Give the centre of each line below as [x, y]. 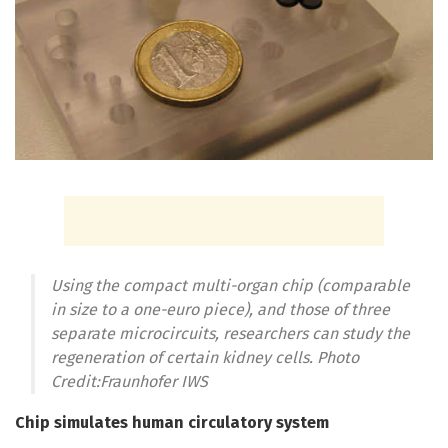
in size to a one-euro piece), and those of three [220, 310]
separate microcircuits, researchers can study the [230, 334]
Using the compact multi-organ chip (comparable [230, 286]
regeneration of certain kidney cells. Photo [205, 358]
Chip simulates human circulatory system [172, 423]
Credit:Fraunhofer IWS [129, 382]
